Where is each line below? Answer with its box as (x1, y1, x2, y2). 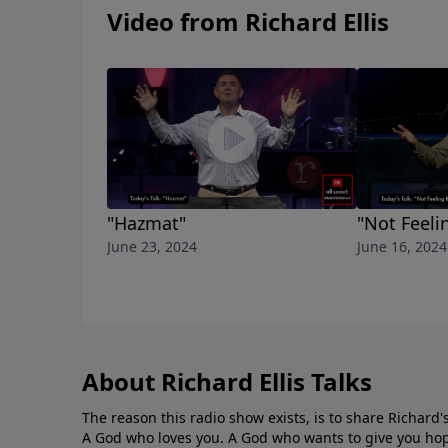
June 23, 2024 (107, 237, 197, 257)
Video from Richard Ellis (107, 5, 389, 39)
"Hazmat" (107, 211, 186, 236)
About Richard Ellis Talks (82, 365, 372, 399)
